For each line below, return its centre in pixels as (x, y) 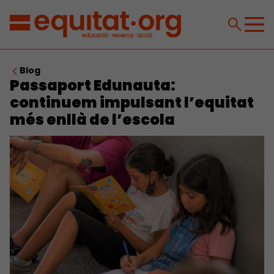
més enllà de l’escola (92, 120)
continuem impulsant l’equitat (132, 102)
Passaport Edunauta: (93, 85)
